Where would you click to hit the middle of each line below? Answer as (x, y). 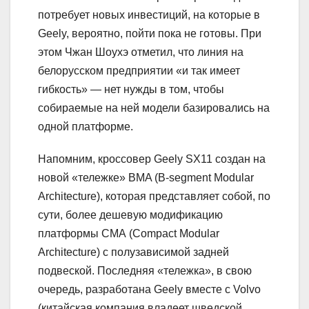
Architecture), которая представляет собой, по (154, 196)
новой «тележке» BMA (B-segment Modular (146, 177)
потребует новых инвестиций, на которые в (149, 14)
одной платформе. (86, 126)
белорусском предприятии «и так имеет (139, 70)
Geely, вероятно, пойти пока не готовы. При (150, 33)
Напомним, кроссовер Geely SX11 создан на (152, 159)
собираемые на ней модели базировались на (154, 108)
